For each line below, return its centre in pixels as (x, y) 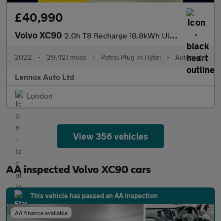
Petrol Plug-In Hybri (131, 57)
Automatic (191, 57)
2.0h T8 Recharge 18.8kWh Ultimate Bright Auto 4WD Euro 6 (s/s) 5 (117, 35)
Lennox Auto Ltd (45, 77)
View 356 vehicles (110, 136)
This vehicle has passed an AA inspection (94, 196)
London (40, 95)
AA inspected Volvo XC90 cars (78, 170)
